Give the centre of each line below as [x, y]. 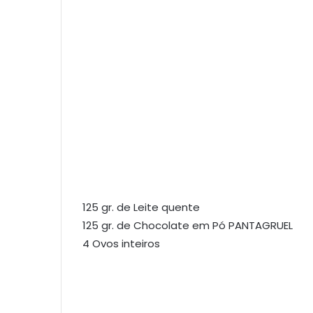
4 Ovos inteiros [121, 243]
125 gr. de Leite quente [141, 207]
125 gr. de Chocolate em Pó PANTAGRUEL [188, 225]
